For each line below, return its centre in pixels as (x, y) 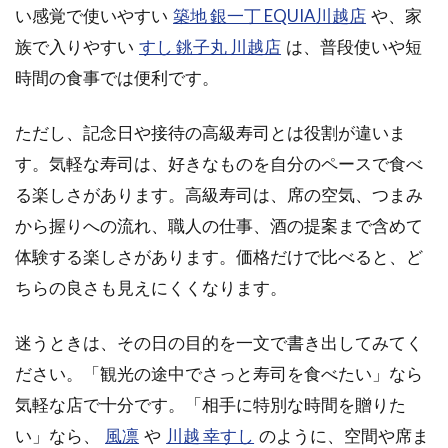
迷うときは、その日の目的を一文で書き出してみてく (219, 342)
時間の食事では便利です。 (117, 77)
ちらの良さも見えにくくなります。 (151, 287)
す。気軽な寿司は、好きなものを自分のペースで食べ (219, 163)
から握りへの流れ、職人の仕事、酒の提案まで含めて (219, 225)
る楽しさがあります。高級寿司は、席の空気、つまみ (219, 194)
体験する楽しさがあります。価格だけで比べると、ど (219, 256)
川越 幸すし (210, 435)
